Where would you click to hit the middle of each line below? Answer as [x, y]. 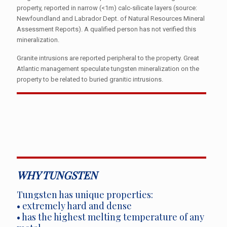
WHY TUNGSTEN [57, 175]
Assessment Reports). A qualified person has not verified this [106, 29]
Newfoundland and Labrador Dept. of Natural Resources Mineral [111, 18]
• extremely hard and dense [74, 206]
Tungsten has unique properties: [85, 195]
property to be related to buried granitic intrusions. [90, 79]
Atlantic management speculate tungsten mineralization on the [108, 69]
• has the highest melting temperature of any [110, 217]
